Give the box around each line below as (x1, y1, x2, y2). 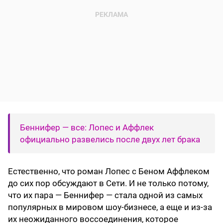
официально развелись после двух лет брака (20, 134, 200, 145)
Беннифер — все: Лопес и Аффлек (20, 122, 154, 133)
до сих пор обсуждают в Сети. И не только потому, (8, 178, 209, 189)
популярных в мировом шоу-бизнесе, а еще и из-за (8, 202, 212, 213)
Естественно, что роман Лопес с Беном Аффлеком (8, 166, 210, 177)
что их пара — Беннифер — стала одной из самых (8, 190, 203, 201)
